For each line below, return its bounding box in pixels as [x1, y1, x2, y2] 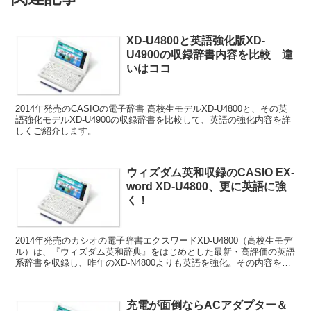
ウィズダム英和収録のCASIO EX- [126, 167, 295, 179]
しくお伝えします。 [15, 269, 97, 280]
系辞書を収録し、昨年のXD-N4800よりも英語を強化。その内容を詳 [15, 258, 292, 269]
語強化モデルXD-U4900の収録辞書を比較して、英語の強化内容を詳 [15, 114, 292, 125]
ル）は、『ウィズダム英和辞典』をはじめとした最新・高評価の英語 [15, 246, 296, 258]
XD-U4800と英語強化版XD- [126, 34, 266, 47]
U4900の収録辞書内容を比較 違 [126, 48, 294, 60]
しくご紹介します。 [15, 125, 97, 136]
